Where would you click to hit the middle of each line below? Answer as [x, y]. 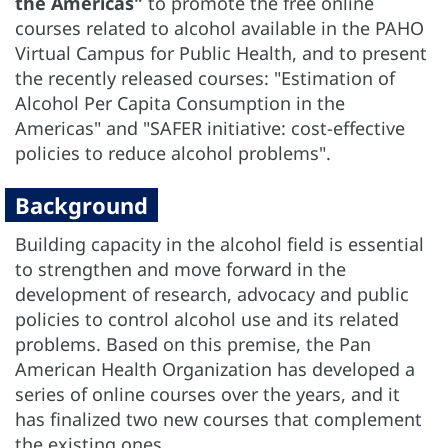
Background [81, 204]
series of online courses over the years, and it [207, 393]
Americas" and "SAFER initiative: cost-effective [210, 127]
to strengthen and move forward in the [180, 268]
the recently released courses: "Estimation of [205, 77]
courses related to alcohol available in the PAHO [219, 27]
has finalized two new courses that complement [218, 418]
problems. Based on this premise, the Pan [193, 343]
